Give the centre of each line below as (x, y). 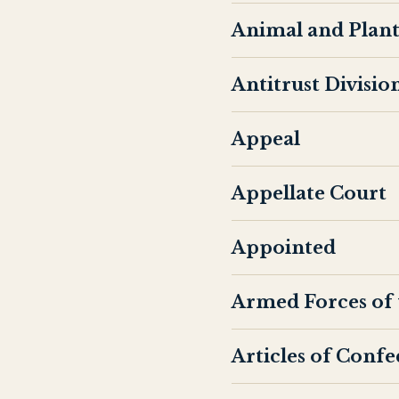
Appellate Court (309, 193)
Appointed (284, 248)
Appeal (266, 139)
